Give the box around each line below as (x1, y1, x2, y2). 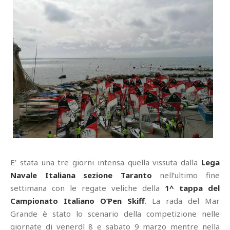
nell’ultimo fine (151, 169, 220, 180)
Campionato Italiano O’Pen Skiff (10, 195, 145, 206)
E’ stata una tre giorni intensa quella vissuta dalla (10, 157, 201, 167)
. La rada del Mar (145, 195, 220, 206)
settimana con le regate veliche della (10, 182, 165, 193)
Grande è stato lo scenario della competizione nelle (10, 208, 220, 219)
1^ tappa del (165, 182, 220, 193)
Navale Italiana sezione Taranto (10, 169, 152, 180)
